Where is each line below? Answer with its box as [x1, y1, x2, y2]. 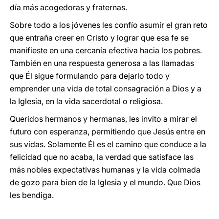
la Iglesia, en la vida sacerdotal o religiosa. [10, 96, 163, 106]
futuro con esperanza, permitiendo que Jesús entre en [10, 127, 205, 136]
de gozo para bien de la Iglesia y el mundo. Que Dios [10, 177, 200, 187]
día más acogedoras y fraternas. [10, 2, 127, 12]
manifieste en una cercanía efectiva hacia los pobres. [10, 45, 202, 55]
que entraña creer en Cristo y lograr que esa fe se [10, 33, 189, 43]
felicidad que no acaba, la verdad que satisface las [10, 152, 194, 162]
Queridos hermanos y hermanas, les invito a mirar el [10, 114, 197, 124]
